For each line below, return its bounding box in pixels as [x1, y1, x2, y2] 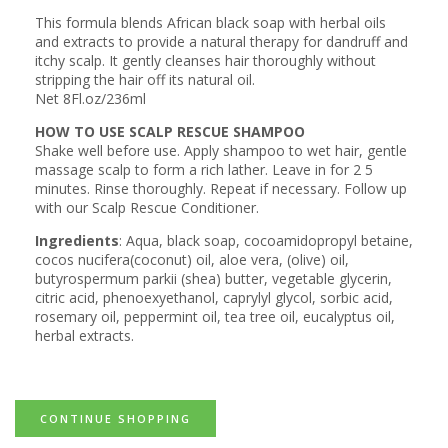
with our [35, 198, 92, 218]
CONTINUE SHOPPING [40, 410, 191, 426]
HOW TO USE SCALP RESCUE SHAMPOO [35, 122, 305, 142]
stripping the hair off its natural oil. [35, 69, 255, 89]
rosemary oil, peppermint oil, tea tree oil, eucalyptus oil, [35, 307, 395, 327]
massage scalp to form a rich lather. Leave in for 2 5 [35, 160, 373, 180]
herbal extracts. [35, 326, 134, 346]
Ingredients [35, 231, 119, 251]
